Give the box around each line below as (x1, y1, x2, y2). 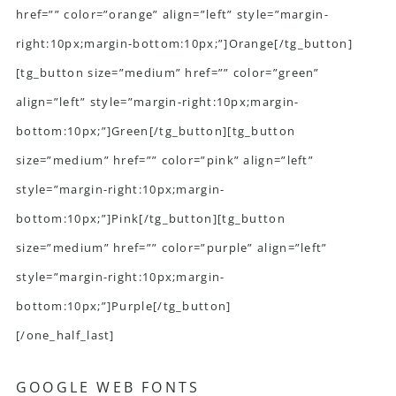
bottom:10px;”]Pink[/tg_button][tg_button (15, 210, 286, 227)
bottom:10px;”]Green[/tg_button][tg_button (15, 123, 296, 140)
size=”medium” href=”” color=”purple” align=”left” (15, 240, 328, 256)
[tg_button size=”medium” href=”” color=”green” (15, 65, 320, 81)
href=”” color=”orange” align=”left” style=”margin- (15, 6, 329, 23)
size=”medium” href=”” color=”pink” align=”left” (15, 152, 315, 169)
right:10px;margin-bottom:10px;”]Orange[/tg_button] (15, 35, 353, 52)
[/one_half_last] (15, 327, 115, 344)
